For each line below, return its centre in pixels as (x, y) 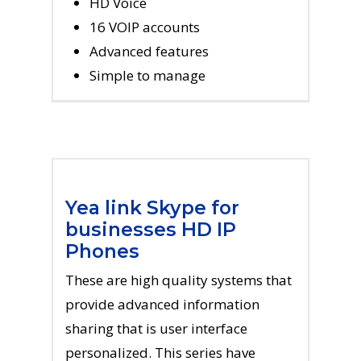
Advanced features (149, 51)
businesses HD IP (151, 229)
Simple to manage (147, 75)
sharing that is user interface (156, 328)
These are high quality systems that (178, 280)
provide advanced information (162, 304)
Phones (102, 251)
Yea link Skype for (152, 207)
